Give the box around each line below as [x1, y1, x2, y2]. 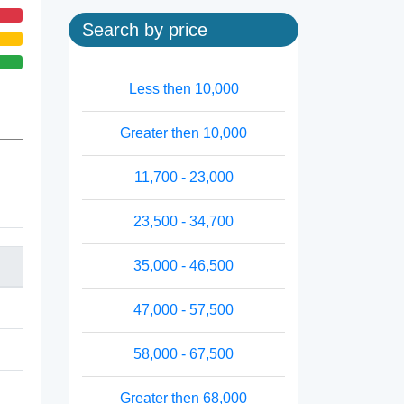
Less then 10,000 [128, 81, 239, 96]
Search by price [82, 20, 207, 40]
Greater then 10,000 [120, 125, 247, 141]
